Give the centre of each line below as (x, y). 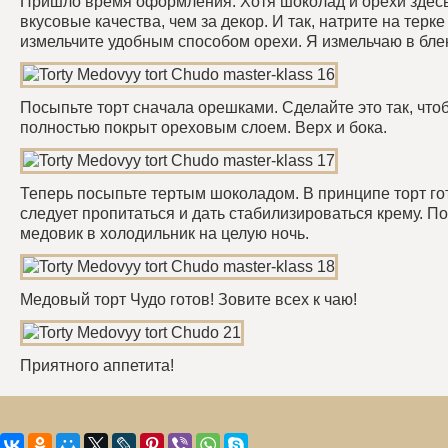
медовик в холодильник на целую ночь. (164, 233)
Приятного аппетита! (97, 365)
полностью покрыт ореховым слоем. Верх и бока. (203, 127)
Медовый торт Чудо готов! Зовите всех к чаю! (188, 299)
